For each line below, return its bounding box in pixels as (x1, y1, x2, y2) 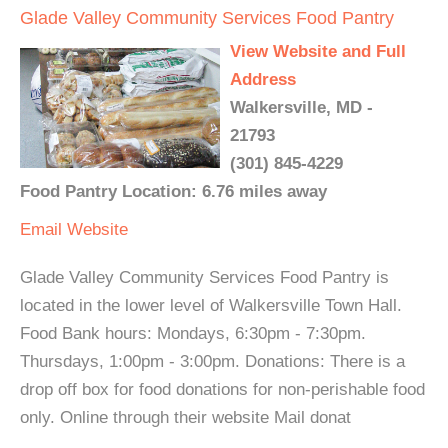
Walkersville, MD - (230, 98, 373, 117)
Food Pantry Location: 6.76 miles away (20, 182, 327, 201)
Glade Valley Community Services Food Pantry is (20, 268, 389, 287)
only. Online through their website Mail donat (20, 408, 351, 427)
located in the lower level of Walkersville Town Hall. (20, 296, 402, 315)
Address (230, 70, 296, 89)
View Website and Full (230, 42, 406, 61)
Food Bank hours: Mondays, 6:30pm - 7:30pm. (20, 324, 366, 343)
